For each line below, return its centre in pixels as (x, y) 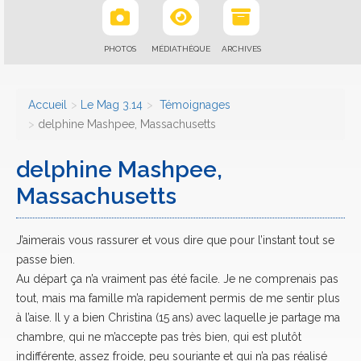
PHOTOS (120, 49)
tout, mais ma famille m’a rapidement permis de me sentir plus (178, 298)
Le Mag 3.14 (112, 105)
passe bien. (46, 259)
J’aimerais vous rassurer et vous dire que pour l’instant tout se (175, 240)
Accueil (48, 105)
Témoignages (193, 105)
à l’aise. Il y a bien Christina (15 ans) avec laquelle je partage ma (178, 317)
